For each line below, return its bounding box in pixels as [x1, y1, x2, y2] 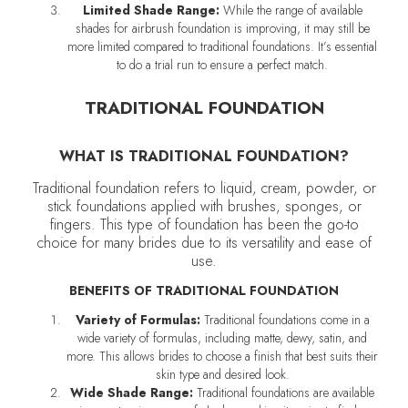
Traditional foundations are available [193, 383, 374, 402]
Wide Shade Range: [70, 383, 193, 402]
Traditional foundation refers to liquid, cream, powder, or [32, 178, 376, 199]
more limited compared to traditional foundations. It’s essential [67, 37, 377, 56]
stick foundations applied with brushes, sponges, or [46, 196, 362, 217]
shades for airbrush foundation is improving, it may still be [75, 19, 370, 37]
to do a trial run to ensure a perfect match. [117, 56, 328, 74]
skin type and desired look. [155, 365, 290, 383]
